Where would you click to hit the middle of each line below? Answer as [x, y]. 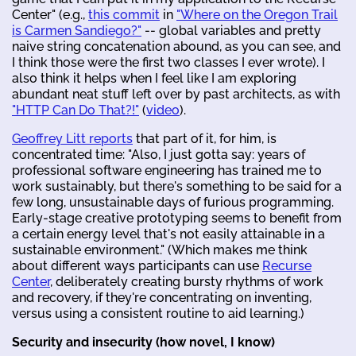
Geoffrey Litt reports [72, 139]
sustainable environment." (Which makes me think [160, 250]
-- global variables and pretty [231, 31]
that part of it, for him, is [205, 139]
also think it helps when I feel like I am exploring [154, 79]
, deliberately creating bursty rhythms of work [187, 282]
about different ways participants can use [137, 266]
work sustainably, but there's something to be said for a [177, 187]
